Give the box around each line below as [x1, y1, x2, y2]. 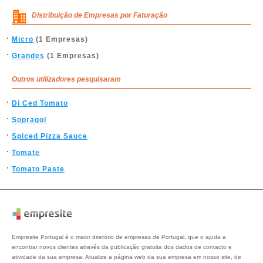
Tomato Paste [12, 165, 65, 173]
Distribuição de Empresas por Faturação [32, 11, 167, 19]
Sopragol [12, 116, 46, 124]
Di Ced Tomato [12, 99, 68, 107]
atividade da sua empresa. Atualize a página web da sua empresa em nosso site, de [12, 254, 241, 261]
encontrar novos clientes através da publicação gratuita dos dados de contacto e [12, 244, 232, 251]
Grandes [12, 52, 45, 60]
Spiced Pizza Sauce [12, 132, 87, 140]
